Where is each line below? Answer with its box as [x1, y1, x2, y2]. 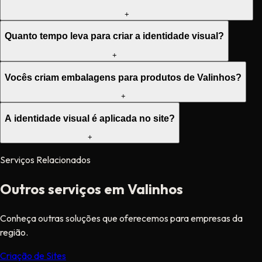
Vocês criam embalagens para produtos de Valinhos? [5, 72, 242, 82]
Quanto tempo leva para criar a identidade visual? [5, 31, 224, 42]
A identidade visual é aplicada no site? [5, 113, 175, 123]
